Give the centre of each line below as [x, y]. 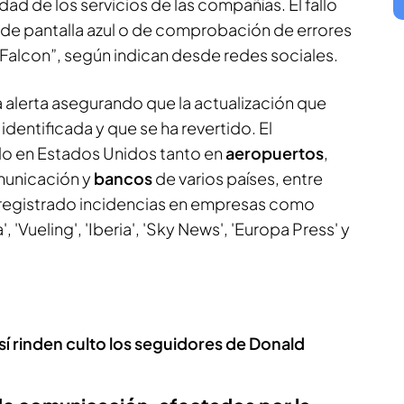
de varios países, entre [239, 178]
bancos [124, 178]
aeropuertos [275, 152]
